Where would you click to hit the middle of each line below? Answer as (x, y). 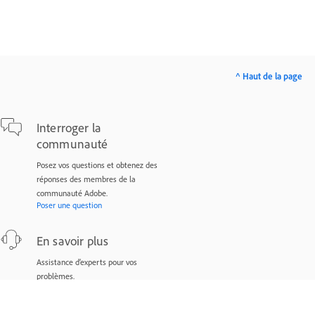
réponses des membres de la (86, 179)
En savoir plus (73, 241)
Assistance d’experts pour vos (87, 262)
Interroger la (69, 128)
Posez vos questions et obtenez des (97, 165)
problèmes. (56, 276)
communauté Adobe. (72, 193)
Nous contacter (63, 288)
